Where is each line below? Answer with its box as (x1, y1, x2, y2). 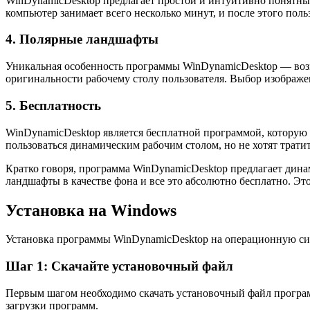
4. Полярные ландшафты (6, 32, 158, 47)
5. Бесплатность (6, 98, 101, 113)
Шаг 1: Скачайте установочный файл (6, 259, 233, 274)
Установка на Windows (6, 201, 176, 219)
